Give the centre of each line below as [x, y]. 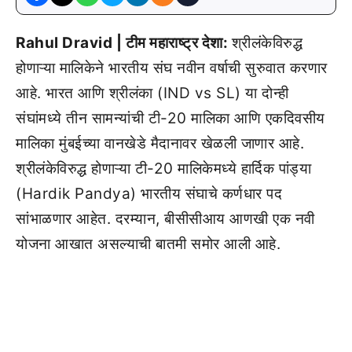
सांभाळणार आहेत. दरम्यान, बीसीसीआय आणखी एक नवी [165, 219]
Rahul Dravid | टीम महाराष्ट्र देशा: [124, 43]
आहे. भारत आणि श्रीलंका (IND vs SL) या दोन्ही [152, 93]
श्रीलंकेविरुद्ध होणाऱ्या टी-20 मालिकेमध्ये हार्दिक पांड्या [163, 169]
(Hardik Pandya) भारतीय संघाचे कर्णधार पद [149, 194]
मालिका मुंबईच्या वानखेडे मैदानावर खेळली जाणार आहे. [160, 143]
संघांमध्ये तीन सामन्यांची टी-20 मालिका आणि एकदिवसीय [170, 118]
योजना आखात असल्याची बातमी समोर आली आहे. [148, 244]
